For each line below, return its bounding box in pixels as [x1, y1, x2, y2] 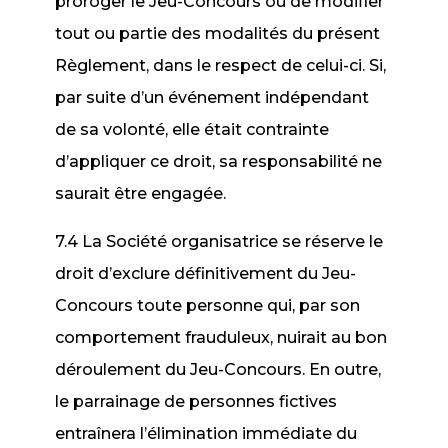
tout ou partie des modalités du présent [55, 24, 381, 43]
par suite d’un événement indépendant [55, 88, 370, 107]
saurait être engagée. [55, 184, 227, 203]
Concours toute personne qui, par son [55, 296, 361, 315]
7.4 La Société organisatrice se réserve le [55, 232, 384, 251]
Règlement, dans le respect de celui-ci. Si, [55, 56, 387, 75]
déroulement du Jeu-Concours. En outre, [55, 360, 382, 379]
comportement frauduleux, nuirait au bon [55, 328, 388, 347]
